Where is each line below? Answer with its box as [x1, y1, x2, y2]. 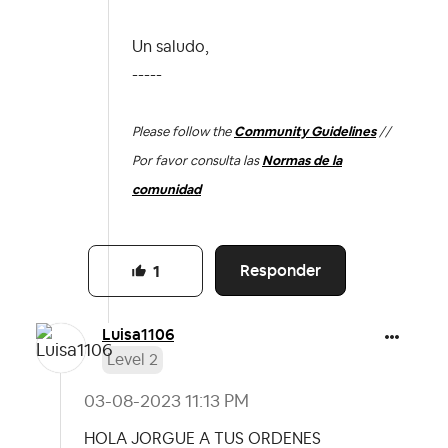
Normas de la [262, 154, 342, 168]
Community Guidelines [234, 125, 376, 139]
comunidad [132, 183, 201, 197]
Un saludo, [132, 39, 209, 56]
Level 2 [107, 351, 158, 368]
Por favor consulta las [132, 154, 262, 168]
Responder [240, 260, 322, 282]
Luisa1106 [102, 323, 174, 345]
